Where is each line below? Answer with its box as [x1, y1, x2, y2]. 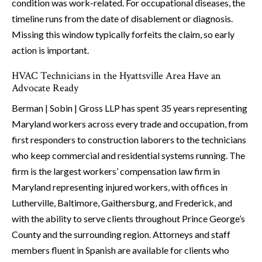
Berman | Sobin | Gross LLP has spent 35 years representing [12, 102, 247, 114]
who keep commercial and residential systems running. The [12, 150, 245, 161]
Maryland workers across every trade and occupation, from [12, 118, 248, 130]
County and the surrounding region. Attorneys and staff [12, 229, 230, 240]
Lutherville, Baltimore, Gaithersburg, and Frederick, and [12, 197, 232, 209]
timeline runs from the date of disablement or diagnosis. [12, 13, 233, 25]
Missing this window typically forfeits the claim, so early [12, 29, 235, 40]
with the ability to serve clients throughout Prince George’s [12, 213, 245, 225]
